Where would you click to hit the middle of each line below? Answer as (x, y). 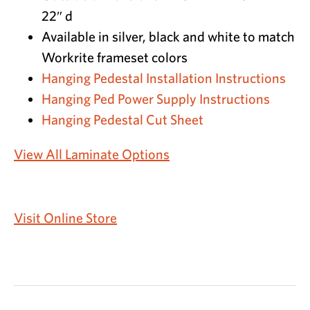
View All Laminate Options (92, 154)
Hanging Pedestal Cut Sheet (122, 120)
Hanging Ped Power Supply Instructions (156, 99)
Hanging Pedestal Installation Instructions (164, 78)
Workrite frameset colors (115, 57)
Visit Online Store (65, 218)
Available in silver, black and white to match (168, 37)
